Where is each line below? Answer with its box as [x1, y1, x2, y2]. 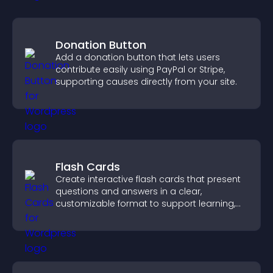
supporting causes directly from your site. [55, 76, 237, 88]
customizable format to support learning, [55, 197, 235, 210]
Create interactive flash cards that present [55, 173, 241, 185]
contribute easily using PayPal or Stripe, [55, 63, 225, 76]
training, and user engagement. [55, 210, 193, 222]
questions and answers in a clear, [55, 185, 202, 197]
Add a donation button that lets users [55, 51, 220, 63]
